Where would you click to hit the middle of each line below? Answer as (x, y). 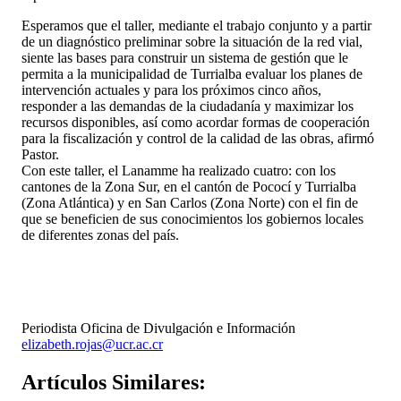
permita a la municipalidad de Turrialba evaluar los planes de (192, 73)
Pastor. (40, 154)
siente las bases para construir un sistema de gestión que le (185, 57)
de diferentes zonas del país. (100, 235)
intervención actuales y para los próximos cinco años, (171, 90)
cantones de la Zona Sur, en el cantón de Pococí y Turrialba (189, 186)
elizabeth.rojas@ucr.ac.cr (92, 344)
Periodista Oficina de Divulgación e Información (158, 328)
